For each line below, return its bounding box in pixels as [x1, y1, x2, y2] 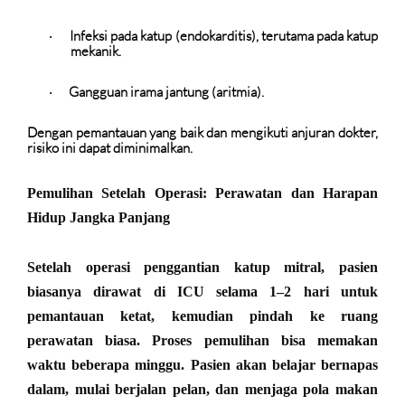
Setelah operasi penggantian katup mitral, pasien [27, 259, 378, 276]
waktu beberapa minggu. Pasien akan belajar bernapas [27, 357, 378, 373]
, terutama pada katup [255, 27, 379, 45]
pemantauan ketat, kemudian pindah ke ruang [27, 308, 378, 325]
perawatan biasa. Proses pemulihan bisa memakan [27, 333, 378, 349]
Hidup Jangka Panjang [27, 210, 170, 226]
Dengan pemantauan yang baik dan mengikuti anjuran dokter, [27, 124, 378, 142]
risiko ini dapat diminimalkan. [27, 139, 193, 157]
